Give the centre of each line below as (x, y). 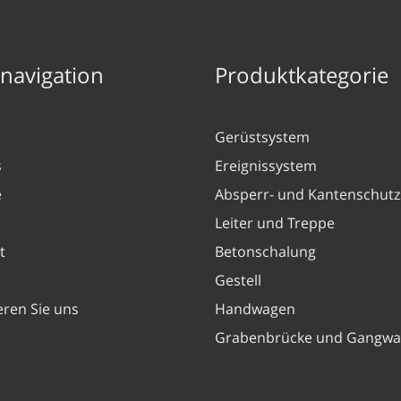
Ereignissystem (266, 166)
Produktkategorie (302, 75)
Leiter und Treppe (275, 223)
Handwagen (255, 309)
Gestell (238, 280)
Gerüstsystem (262, 137)
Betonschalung (265, 252)
